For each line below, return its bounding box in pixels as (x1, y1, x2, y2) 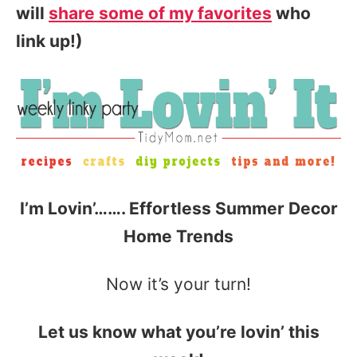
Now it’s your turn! (106, 274, 251, 295)
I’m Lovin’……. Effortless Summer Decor (19, 198, 338, 219)
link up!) (16, 30, 83, 51)
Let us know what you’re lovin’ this (37, 322, 320, 343)
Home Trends (124, 226, 233, 247)
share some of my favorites (49, 2, 272, 23)
